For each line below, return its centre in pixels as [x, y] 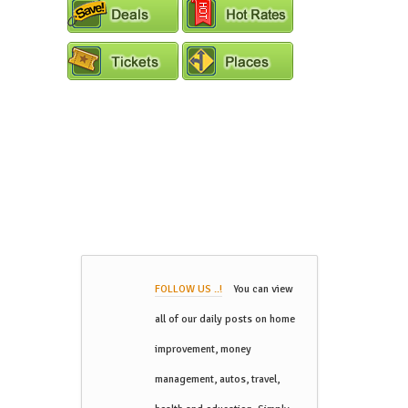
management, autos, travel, [217, 379]
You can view [258, 289]
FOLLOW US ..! [189, 289]
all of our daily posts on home [225, 319]
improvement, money [203, 349]
